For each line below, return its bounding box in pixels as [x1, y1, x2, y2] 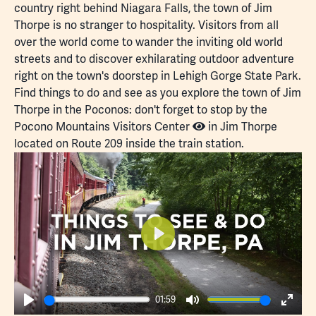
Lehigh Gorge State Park [173, 68, 298, 84]
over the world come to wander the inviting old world [14, 35, 283, 50]
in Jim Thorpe [205, 119, 277, 135]
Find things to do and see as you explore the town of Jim [14, 85, 301, 101]
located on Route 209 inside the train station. [14, 136, 244, 152]
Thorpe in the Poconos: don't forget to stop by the [14, 102, 267, 118]
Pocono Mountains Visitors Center [14, 119, 193, 135]
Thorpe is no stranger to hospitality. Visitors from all [14, 18, 279, 33]
